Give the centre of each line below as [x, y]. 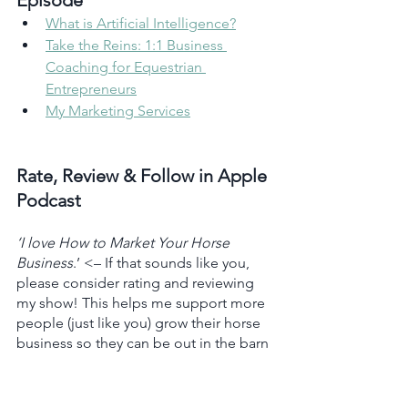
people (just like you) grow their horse [140, 323]
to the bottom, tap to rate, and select [138, 383]
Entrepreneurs [91, 89]
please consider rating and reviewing [137, 283]
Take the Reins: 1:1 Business [136, 46]
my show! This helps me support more [143, 303]
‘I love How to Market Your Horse [125, 243]
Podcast [49, 201]
